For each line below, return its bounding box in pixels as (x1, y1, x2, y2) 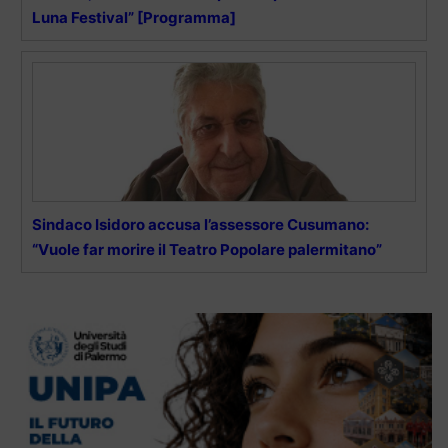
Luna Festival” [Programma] (32, 8, 236, 28)
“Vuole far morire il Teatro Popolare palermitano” (32, 240, 382, 260)
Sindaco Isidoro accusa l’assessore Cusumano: (32, 215, 369, 235)
